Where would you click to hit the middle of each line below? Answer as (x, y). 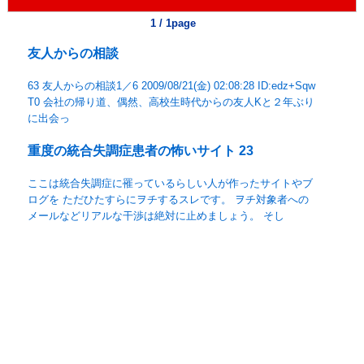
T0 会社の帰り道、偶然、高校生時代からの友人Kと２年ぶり (171, 102)
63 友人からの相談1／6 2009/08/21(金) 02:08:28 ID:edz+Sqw (172, 86)
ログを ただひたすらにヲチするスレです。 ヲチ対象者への (169, 200)
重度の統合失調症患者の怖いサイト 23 (141, 151)
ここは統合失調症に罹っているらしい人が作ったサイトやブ (171, 184)
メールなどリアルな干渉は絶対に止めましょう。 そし (156, 216)
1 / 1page (173, 24)
